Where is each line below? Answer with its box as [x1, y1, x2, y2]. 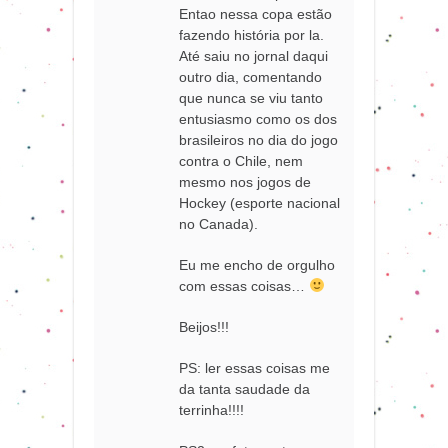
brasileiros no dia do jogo [179, 131, 339, 148]
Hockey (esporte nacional [179, 194, 341, 211]
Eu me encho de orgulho [179, 256, 336, 273]
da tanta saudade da [179, 380, 311, 397]
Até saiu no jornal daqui [179, 47, 329, 64]
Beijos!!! [179, 318, 230, 335]
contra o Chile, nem [179, 152, 304, 169]
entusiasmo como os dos [179, 110, 338, 127]
